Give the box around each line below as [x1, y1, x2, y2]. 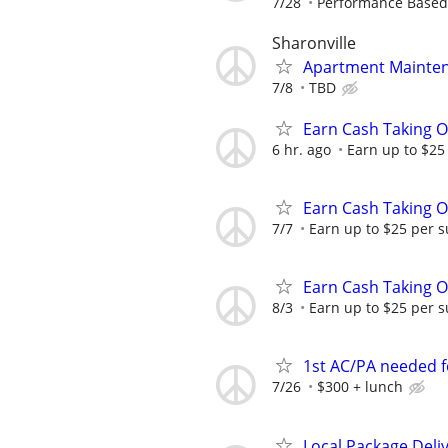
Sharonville [272, 31, 356, 54]
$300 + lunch [317, 377, 403, 397]
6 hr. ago [272, 139, 331, 159]
